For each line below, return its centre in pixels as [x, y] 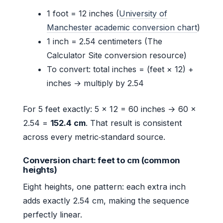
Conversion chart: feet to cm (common [102, 161]
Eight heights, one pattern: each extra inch [104, 187]
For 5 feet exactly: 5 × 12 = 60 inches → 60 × [110, 109]
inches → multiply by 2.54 [95, 83]
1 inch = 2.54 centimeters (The [105, 42]
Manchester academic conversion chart [122, 28]
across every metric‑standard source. [94, 137]
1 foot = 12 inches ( [83, 14]
